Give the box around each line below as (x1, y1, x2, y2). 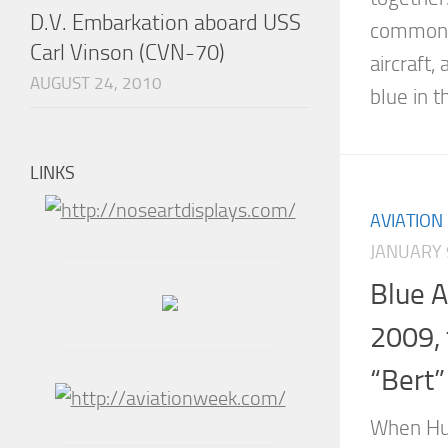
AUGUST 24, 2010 (30, 73, 162, 94)
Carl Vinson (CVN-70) (30, 39, 225, 67)
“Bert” (370, 363, 445, 398)
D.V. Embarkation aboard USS (30, 9, 301, 37)
